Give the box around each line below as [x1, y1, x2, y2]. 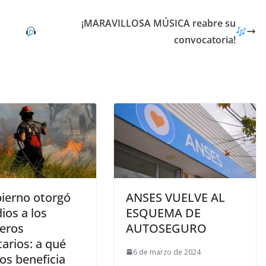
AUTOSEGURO [126, 220, 207, 236]
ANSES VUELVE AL [126, 189, 225, 205]
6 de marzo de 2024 [133, 246, 201, 257]
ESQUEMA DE [126, 204, 201, 221]
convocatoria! [173, 33, 236, 47]
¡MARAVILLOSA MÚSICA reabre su [81, 17, 236, 30]
